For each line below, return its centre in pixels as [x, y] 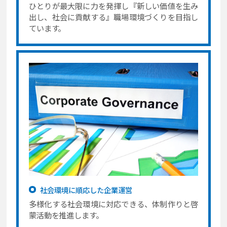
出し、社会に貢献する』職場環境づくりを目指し [113, 17]
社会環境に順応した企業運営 [86, 190]
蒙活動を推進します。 [66, 215]
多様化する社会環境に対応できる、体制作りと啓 [113, 203]
